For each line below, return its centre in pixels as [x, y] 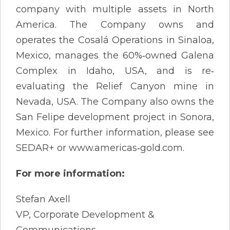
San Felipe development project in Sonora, [115, 117]
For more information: [70, 173]
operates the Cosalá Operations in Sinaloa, [115, 40]
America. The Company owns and [115, 24]
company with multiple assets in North [115, 9]
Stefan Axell [43, 199]
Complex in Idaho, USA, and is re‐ [115, 71]
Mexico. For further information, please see [115, 132]
